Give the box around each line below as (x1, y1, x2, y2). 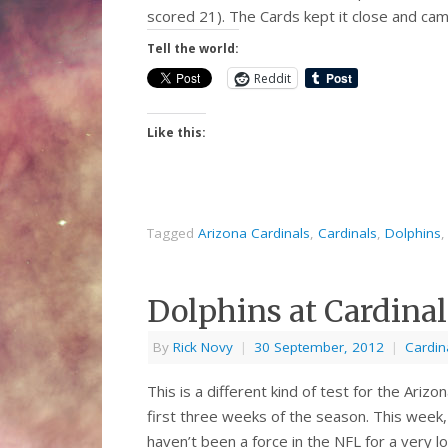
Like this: (147, 124, 206, 142)
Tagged (147, 224, 198, 243)
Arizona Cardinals (198, 224, 310, 243)
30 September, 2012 (254, 338, 384, 357)
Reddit (254, 69, 291, 87)
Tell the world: (147, 40, 239, 58)
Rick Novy (173, 338, 233, 357)
